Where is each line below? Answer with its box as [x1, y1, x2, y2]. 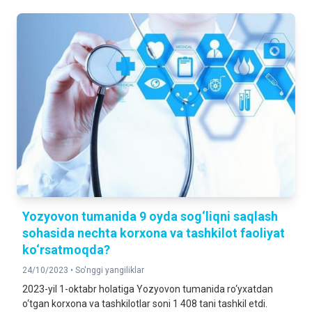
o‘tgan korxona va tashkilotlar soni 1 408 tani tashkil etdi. [22, 298, 270, 309]
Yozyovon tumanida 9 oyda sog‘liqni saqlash [22, 209, 278, 224]
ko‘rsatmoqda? [22, 242, 110, 257]
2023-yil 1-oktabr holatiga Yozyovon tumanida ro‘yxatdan [22, 283, 273, 295]
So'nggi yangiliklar [75, 265, 144, 275]
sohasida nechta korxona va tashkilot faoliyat [22, 226, 285, 240]
